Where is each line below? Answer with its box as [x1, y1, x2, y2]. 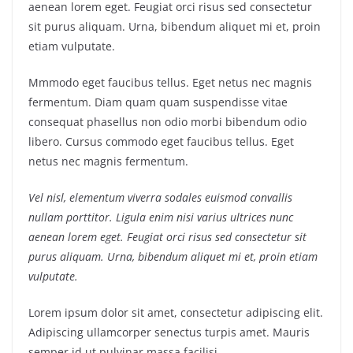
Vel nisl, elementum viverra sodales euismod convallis [28, 190, 292, 206]
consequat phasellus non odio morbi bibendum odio [28, 114, 307, 130]
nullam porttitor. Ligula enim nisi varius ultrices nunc [28, 210, 293, 225]
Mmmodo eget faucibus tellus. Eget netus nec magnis [28, 75, 312, 91]
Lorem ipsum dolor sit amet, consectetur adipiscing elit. [28, 305, 323, 321]
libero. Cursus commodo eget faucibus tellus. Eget [28, 134, 294, 150]
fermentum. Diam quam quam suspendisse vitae [28, 95, 288, 110]
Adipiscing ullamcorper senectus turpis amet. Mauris [28, 325, 310, 340]
